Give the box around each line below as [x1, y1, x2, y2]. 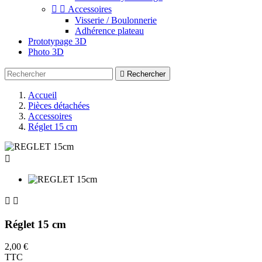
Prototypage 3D [28, 36, 87, 46]
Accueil [28, 90, 57, 100]
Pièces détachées [28, 101, 89, 111]
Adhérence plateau [75, 26, 144, 36]
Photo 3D [28, 47, 64, 57]
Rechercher [127, 70, 166, 78]
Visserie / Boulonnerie [75, 15, 157, 25]
